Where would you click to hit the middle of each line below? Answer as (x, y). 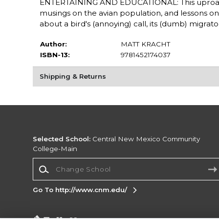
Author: (53, 44)
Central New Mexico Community (145, 139)
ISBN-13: (55, 55)
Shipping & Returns (73, 77)
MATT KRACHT (145, 44)
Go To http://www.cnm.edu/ (80, 190)
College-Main (55, 149)
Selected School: (62, 139)
